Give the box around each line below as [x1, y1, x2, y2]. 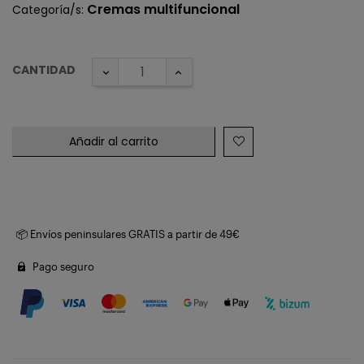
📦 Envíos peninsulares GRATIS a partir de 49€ [16, 227, 240, 240]
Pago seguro [30, 259, 94, 273]
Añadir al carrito [69, 132, 158, 149]
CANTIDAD [12, 61, 76, 78]
